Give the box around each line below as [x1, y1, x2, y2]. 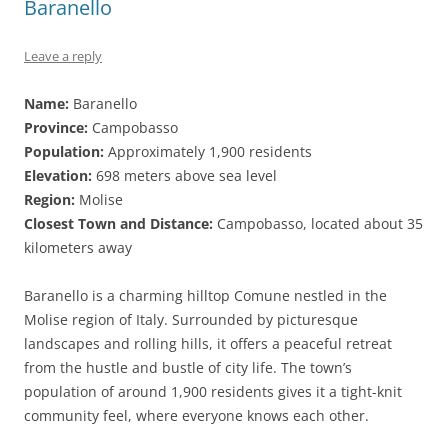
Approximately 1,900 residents [104, 142, 312, 161]
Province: [24, 118, 88, 137]
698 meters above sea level [92, 166, 277, 185]
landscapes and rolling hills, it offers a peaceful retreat [24, 334, 392, 353]
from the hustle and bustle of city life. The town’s [24, 358, 352, 377]
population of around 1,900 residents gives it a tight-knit [24, 382, 402, 401]
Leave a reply [24, 47, 102, 65]
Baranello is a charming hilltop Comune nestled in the [24, 286, 387, 305]
